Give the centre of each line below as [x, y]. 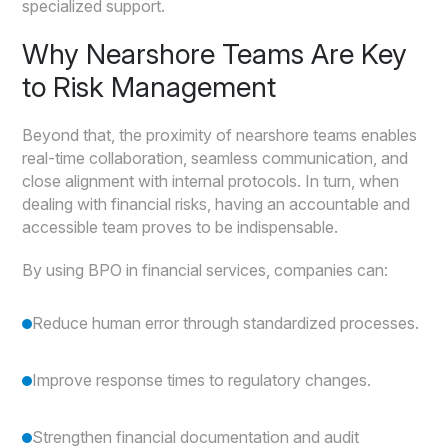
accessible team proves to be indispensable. [180, 226]
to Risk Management [149, 86]
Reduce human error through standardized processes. [226, 322]
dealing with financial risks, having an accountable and [216, 203]
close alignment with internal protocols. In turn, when [211, 180]
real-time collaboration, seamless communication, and [215, 157]
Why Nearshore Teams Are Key [215, 53]
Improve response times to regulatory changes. [202, 379]
